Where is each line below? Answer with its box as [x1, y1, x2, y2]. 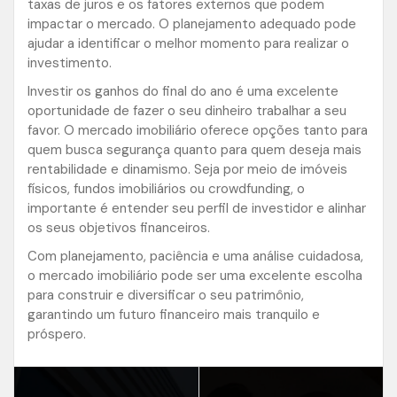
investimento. [27, 54, 112, 73]
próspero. [27, 325, 86, 344]
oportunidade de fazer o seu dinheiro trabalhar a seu [27, 102, 346, 121]
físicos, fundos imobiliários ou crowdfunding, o [27, 180, 305, 198]
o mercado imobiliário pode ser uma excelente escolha [27, 267, 362, 285]
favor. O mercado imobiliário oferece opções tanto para [27, 121, 368, 140]
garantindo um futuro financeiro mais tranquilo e [27, 306, 320, 324]
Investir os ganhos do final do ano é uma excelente [27, 82, 339, 101]
